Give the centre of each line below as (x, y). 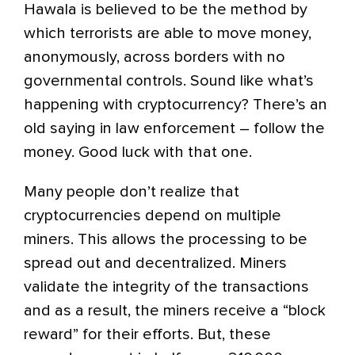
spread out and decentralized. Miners (155, 263)
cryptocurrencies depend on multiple (153, 216)
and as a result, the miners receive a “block (175, 311)
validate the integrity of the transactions (166, 287)
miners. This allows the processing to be (166, 239)
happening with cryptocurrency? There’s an (176, 105)
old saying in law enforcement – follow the (174, 128)
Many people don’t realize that (132, 192)
